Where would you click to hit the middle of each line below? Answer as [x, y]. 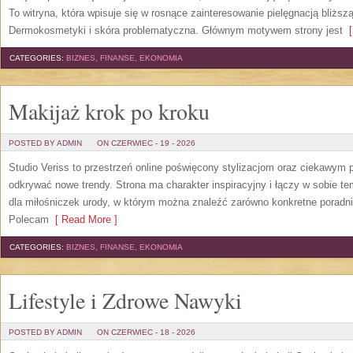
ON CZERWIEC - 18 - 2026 [146, 332]
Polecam [29, 219]
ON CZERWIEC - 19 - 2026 [146, 143]
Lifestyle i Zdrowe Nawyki [125, 300]
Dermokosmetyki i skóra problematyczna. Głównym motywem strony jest [176, 30]
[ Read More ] [83, 219]
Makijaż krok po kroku [109, 111]
